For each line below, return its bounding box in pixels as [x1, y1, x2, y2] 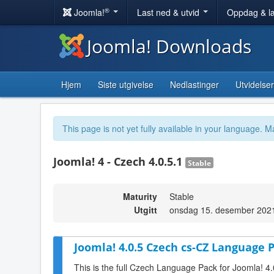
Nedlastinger [170, 78, 219, 91]
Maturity [123, 190, 157, 202]
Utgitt [134, 204, 157, 216]
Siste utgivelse [98, 78, 154, 91]
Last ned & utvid [137, 6, 202, 18]
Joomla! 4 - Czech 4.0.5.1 [53, 154, 185, 169]
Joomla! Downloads [87, 34, 251, 59]
